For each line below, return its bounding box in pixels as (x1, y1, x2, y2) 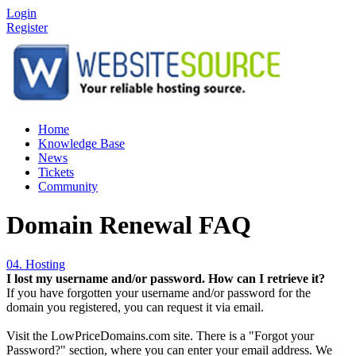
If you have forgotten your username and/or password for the (6, 285, 311, 300)
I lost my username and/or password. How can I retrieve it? (6, 271, 325, 285)
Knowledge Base (38, 137, 125, 150)
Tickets (38, 165, 74, 179)
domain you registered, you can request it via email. (6, 300, 264, 314)
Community (38, 180, 98, 193)
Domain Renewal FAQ (6, 211, 251, 240)
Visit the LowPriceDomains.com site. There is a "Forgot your (6, 328, 314, 342)
